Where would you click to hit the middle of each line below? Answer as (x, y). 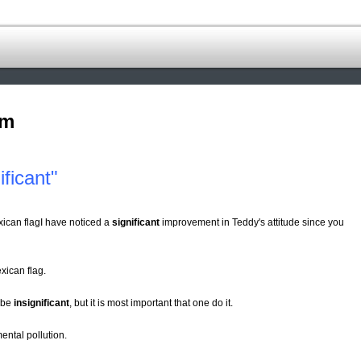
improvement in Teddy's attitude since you (252, 223)
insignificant (41, 303)
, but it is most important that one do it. (151, 303)
